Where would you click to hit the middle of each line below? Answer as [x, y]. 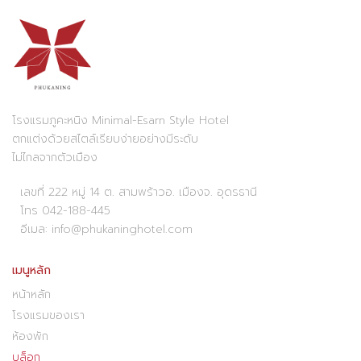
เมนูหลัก [31, 270]
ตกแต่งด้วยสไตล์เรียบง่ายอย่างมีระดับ [105, 139]
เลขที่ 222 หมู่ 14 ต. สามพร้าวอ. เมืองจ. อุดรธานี [135, 192]
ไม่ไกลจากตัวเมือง [55, 157]
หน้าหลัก [31, 294]
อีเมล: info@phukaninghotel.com [102, 229]
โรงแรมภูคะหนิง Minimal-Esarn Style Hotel [120, 120]
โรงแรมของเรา [48, 315]
